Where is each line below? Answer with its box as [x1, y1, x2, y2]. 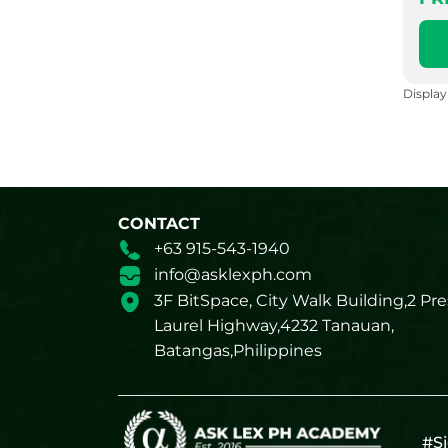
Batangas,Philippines [154, 341, 322, 360]
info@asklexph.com [154, 265, 312, 285]
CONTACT [118, 214, 200, 234]
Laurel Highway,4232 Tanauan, [154, 316, 394, 335]
